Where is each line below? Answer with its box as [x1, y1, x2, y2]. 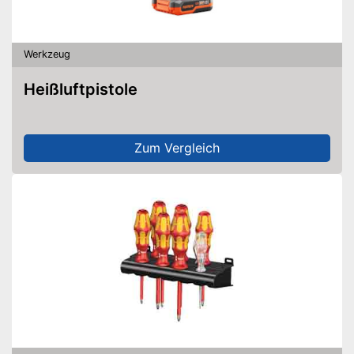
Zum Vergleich [134, 140, 220, 156]
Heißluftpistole [36, 79, 137, 99]
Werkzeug [24, 48, 70, 61]
